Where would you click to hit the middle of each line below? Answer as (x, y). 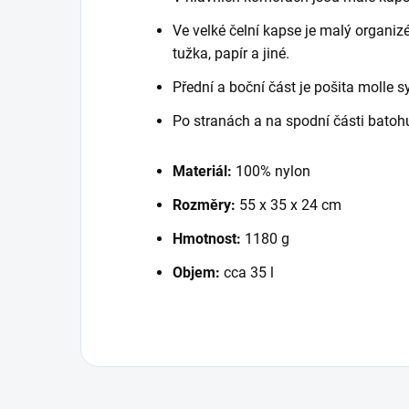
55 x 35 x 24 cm (288, 204)
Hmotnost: (209, 238)
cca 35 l (247, 272)
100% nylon (271, 171)
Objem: (196, 272)
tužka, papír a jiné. (231, 53)
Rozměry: (204, 204)
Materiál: (202, 171)
